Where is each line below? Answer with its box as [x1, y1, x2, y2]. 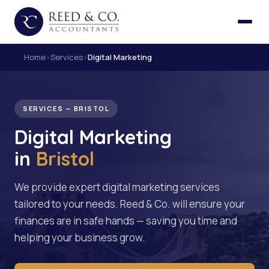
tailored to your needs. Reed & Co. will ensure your [14, 197, 245, 211]
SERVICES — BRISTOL [23, 104, 109, 113]
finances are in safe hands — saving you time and [14, 214, 237, 228]
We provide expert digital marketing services [14, 180, 220, 194]
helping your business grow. [14, 231, 145, 244]
